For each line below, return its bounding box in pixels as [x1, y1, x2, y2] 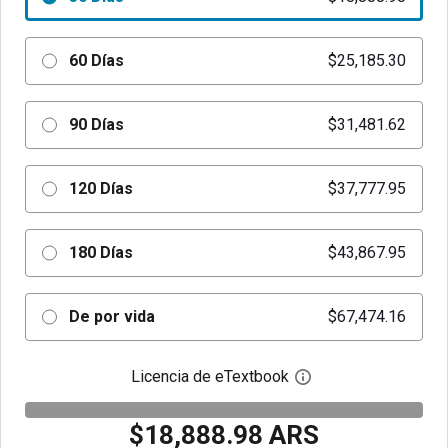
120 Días [68, 179, 133, 198]
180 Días [68, 243, 133, 262]
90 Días [68, 115, 124, 134]
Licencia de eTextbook [131, 367, 289, 386]
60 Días [68, 51, 124, 70]
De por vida [68, 307, 155, 326]
